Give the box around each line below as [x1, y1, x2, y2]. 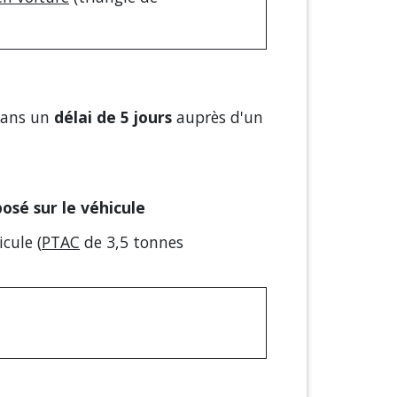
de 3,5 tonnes [80, 230, 183, 253]
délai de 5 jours [54, 105, 172, 128]
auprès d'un [172, 105, 263, 128]
